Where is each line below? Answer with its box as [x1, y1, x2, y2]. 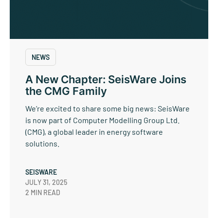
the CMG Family [25, 85, 107, 98]
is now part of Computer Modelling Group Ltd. [25, 115, 180, 125]
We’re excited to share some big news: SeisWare [25, 104, 190, 113]
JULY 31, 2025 [25, 178, 67, 187]
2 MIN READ [25, 188, 60, 197]
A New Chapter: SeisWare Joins [25, 73, 186, 86]
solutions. [25, 139, 59, 148]
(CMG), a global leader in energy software [25, 127, 163, 137]
